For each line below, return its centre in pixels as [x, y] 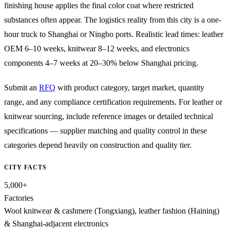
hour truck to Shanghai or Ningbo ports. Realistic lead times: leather [114, 34]
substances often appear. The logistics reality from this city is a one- [113, 20]
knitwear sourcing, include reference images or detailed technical [109, 116]
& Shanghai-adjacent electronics [56, 223]
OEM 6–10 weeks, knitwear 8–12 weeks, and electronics [97, 48]
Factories [19, 198]
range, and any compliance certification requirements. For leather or [113, 102]
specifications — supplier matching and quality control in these [106, 130]
